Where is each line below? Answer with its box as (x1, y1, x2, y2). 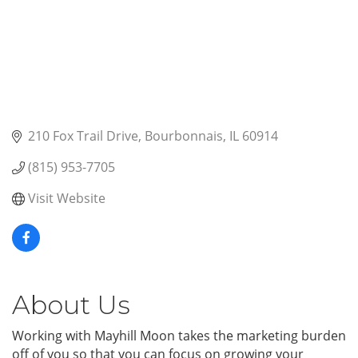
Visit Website (28, 189, 105, 208)
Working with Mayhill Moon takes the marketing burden (12, 327, 346, 345)
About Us (12, 289, 130, 321)
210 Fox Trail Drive (28, 127, 138, 145)
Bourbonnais (145, 127, 223, 145)
